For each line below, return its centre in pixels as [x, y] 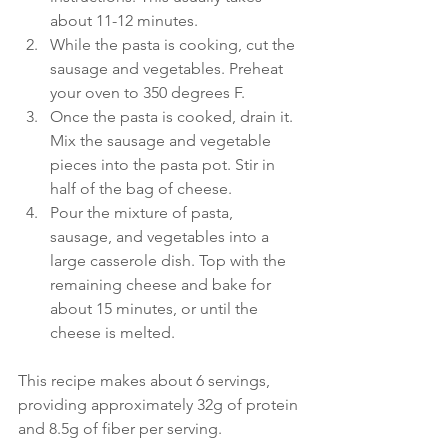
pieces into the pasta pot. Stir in [164, 164]
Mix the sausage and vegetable [162, 140]
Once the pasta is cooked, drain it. [173, 116]
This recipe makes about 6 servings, [146, 380]
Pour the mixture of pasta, [143, 212]
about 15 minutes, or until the [156, 308]
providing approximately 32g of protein [160, 404]
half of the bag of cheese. [141, 188]
